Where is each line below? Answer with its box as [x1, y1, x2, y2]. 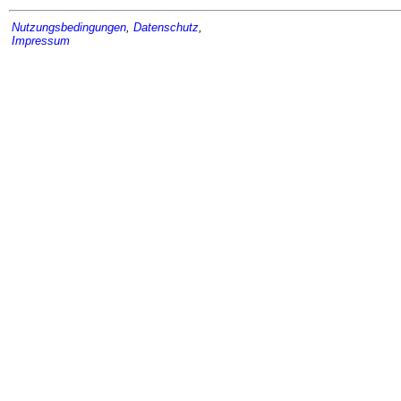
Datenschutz [133, 20, 199, 34]
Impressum [12, 33, 70, 47]
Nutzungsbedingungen [12, 20, 126, 34]
